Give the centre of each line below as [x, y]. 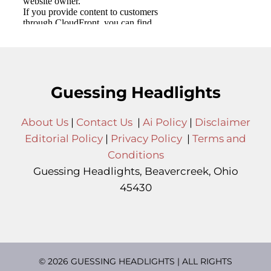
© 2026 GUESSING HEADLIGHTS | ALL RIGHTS [135, 262]
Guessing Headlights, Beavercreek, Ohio [135, 171]
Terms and [219, 139]
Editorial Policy [64, 139]
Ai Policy [165, 122]
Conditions [135, 155]
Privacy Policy [146, 139]
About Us [44, 122]
